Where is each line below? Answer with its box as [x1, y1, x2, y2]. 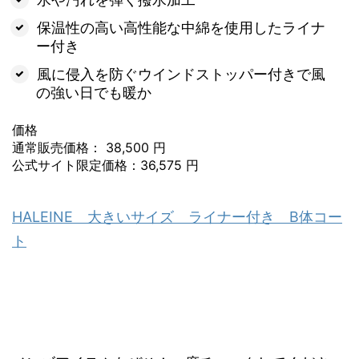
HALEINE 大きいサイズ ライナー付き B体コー [12, 208, 342, 225]
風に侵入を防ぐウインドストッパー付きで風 [36, 65, 325, 83]
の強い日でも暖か [36, 83, 151, 101]
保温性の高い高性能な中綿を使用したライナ [36, 18, 325, 36]
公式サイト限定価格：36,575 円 [12, 156, 199, 173]
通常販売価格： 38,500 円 [12, 139, 166, 155]
